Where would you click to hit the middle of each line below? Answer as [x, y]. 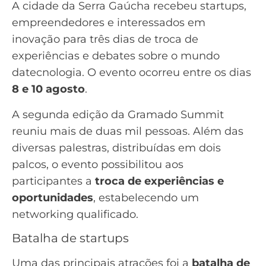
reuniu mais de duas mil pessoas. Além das [128, 131]
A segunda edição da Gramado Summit [118, 114]
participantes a [53, 181]
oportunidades [53, 197]
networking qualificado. [75, 214]
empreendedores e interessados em [109, 23]
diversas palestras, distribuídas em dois [116, 148]
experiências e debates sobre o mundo [116, 56]
